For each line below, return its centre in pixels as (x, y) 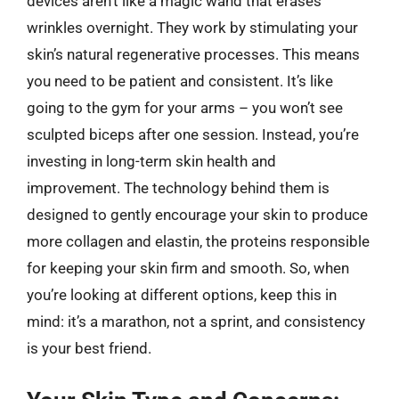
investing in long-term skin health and (151, 161)
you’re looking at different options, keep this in (182, 295)
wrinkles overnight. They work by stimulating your (192, 28)
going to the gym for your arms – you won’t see (185, 108)
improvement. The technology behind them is (178, 188)
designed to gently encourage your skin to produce (197, 215)
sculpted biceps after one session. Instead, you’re (193, 134)
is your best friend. (89, 348)
